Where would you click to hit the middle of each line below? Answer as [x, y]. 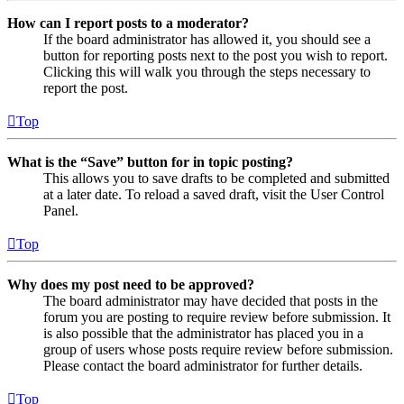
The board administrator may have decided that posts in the [211, 301]
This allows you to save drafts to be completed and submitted [216, 179]
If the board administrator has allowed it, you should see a [207, 40]
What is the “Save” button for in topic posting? [150, 162]
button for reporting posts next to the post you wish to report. [216, 56]
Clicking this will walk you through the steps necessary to [207, 72]
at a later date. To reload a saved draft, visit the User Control [214, 195]
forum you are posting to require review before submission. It [217, 317]
